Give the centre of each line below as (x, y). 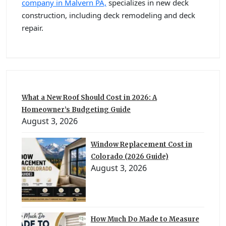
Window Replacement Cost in (141, 145)
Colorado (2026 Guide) (129, 157)
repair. (33, 28)
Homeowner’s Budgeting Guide (76, 110)
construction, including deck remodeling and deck (108, 15)
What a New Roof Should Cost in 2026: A (89, 98)
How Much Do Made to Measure (145, 219)
